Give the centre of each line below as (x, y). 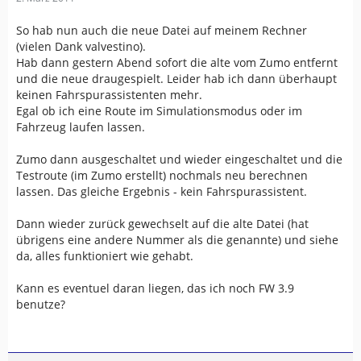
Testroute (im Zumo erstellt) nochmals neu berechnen (162, 175)
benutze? (41, 304)
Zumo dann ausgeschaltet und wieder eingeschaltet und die (179, 159)
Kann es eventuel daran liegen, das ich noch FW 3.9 (155, 288)
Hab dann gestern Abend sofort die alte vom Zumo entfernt (177, 62)
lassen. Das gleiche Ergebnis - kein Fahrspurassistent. (162, 191)
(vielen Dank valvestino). (81, 46)
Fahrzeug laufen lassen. (81, 127)
